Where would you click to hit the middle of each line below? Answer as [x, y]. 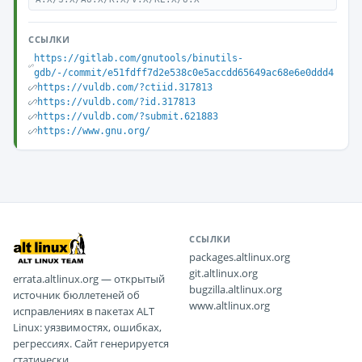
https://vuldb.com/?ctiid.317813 [125, 87]
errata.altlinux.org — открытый [89, 279]
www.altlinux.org [229, 305]
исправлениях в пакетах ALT [84, 311]
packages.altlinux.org [240, 257]
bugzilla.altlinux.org [236, 289]
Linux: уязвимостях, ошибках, [87, 327]
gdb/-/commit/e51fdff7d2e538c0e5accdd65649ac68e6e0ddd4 [183, 73]
